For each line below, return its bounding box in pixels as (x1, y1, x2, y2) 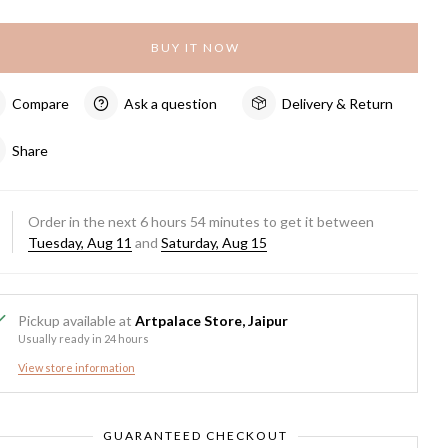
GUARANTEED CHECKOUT (102, 428, 288, 443)
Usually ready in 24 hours (18, 332, 150, 345)
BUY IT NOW (150, 40, 240, 55)
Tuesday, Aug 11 (28, 234, 133, 251)
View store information (18, 361, 136, 374)
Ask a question (124, 94, 218, 112)
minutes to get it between (206, 213, 375, 230)
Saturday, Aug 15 (161, 234, 268, 251)
